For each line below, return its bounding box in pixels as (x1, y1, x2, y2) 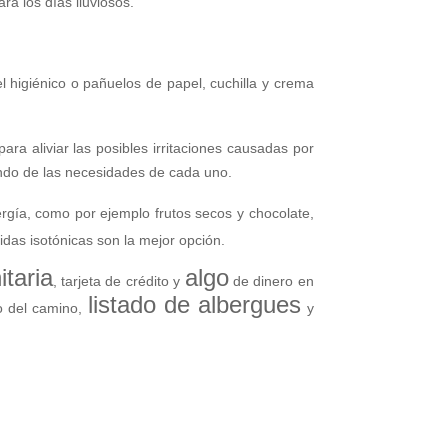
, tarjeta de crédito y (52, 273, 185, 290)
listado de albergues (87, 291, 302, 319)
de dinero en (228, 273, 314, 290)
